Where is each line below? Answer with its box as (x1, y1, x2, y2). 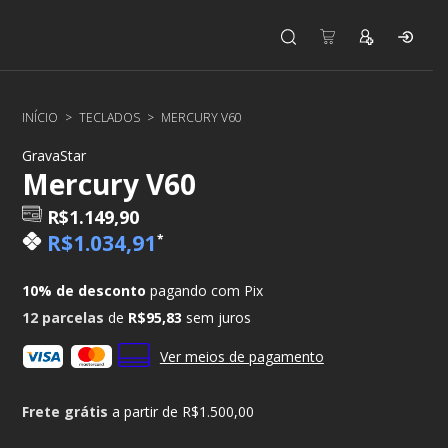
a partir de (112, 402, 183, 421)
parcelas (42, 308, 109, 327)
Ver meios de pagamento (159, 347, 324, 366)
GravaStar (22, 146, 87, 165)
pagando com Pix (146, 281, 264, 300)
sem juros (186, 308, 252, 327)
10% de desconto (22, 281, 147, 300)
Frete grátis (22, 402, 109, 421)
